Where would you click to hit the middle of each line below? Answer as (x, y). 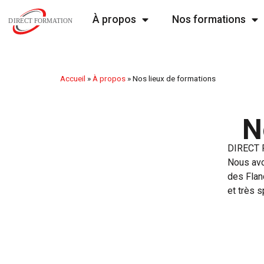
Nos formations (209, 19)
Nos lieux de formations (174, 79)
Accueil (73, 79)
